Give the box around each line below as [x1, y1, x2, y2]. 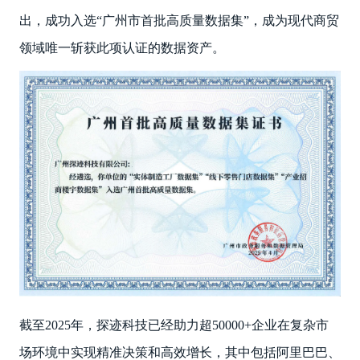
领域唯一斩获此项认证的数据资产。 [18, 41, 225, 55]
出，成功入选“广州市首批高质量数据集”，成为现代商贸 [18, 14, 339, 28]
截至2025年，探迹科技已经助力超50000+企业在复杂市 [18, 317, 329, 332]
